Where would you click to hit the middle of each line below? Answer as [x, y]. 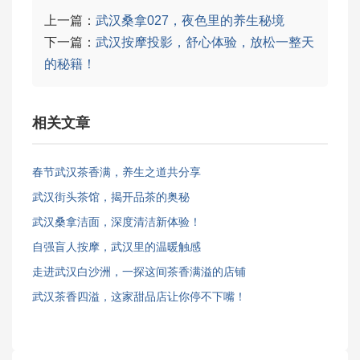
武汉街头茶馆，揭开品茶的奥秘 [111, 197]
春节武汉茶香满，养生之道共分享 [117, 172]
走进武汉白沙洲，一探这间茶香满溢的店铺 [139, 272]
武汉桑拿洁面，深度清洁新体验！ [117, 222]
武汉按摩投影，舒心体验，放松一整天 [205, 42]
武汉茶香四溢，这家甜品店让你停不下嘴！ [139, 297]
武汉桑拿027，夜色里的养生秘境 [190, 20]
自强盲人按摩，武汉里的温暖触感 [117, 247]
